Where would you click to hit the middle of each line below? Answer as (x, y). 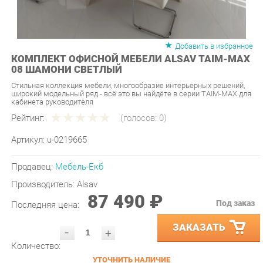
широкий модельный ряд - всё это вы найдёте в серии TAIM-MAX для (126, 79)
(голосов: (134, 103)
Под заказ (226, 184)
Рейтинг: (26, 103)
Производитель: (42, 166)
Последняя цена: (44, 186)
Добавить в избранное (205, 33)
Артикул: (28, 123)
